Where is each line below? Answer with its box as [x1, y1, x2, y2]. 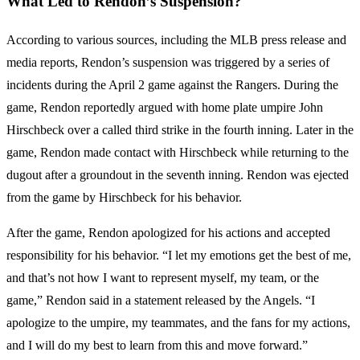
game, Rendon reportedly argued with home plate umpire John [6, 100, 323, 115]
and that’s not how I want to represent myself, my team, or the [6, 271, 319, 285]
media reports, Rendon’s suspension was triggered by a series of [6, 55, 329, 70]
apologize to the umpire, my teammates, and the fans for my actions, [6, 316, 350, 330]
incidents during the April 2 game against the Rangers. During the [6, 78, 338, 92]
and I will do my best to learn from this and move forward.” [6, 338, 308, 353]
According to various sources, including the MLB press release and [6, 33, 346, 47]
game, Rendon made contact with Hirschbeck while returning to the [6, 145, 349, 160]
